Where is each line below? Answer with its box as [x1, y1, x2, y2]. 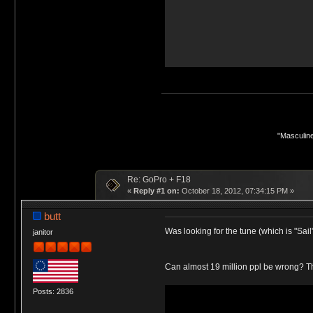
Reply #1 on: [133, 186, 180, 195]
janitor [32, 227, 53, 236]
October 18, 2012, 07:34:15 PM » [179, 186, 294, 195]
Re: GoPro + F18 [126, 174, 191, 184]
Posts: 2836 [32, 287, 73, 296]
